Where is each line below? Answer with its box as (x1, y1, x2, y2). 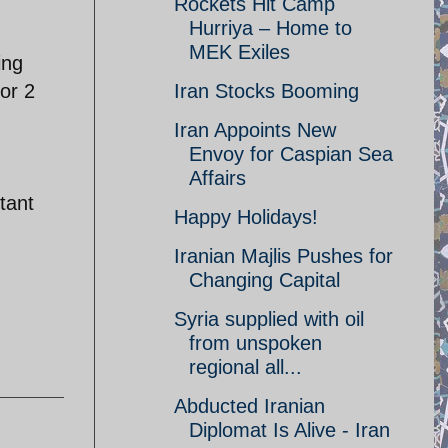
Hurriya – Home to (189, 17, 352, 39)
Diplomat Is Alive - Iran (189, 419, 390, 441)
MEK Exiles (189, 41, 290, 63)
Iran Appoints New (174, 119, 336, 141)
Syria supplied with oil (174, 308, 364, 330)
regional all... (189, 356, 302, 378)
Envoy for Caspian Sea (189, 143, 393, 165)
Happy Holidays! (174, 206, 318, 228)
